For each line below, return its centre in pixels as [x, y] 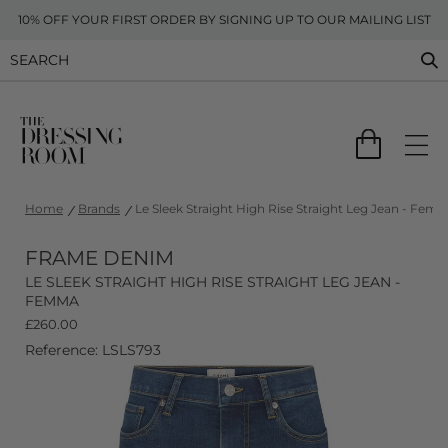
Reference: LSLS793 [93, 350]
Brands [99, 208]
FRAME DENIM [99, 258]
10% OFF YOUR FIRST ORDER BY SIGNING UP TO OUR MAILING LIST [224, 19]
